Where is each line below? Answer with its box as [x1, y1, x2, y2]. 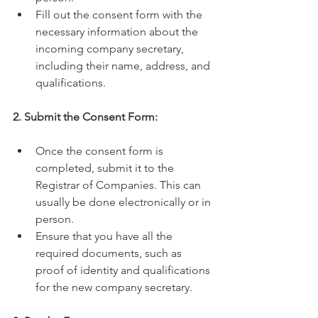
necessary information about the [35, 25, 201, 39]
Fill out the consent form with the [35, 8, 205, 22]
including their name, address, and [35, 59, 213, 73]
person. [35, 212, 74, 226]
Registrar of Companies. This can [35, 178, 204, 192]
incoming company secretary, [35, 42, 187, 56]
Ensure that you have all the [35, 229, 175, 243]
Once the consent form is [35, 144, 166, 158]
